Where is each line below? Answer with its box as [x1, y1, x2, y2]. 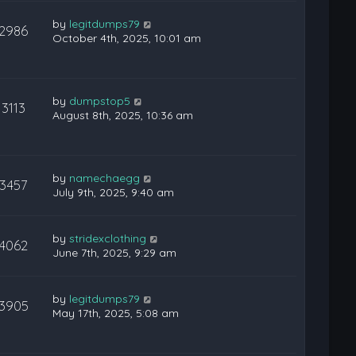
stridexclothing [69, 231, 147, 246]
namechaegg [69, 171, 141, 185]
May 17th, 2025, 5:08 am [52, 306, 180, 320]
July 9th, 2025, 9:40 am [52, 185, 175, 199]
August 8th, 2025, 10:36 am [52, 108, 194, 122]
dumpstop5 [69, 94, 131, 108]
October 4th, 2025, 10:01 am [52, 31, 202, 45]
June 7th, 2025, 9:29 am [52, 246, 177, 260]
